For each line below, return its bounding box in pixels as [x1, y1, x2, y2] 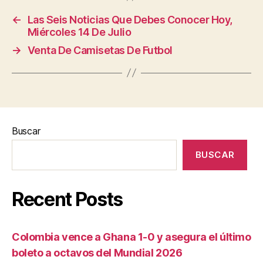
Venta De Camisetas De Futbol [27, 43, 173, 56]
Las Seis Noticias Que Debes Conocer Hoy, [27, 13, 232, 26]
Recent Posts [12, 187, 123, 211]
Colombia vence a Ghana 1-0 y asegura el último [12, 230, 251, 243]
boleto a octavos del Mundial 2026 [12, 246, 183, 259]
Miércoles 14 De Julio [27, 25, 131, 38]
